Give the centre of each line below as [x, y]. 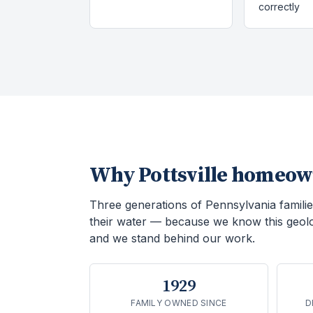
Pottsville [183, 175]
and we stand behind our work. [172, 238]
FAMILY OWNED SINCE [179, 303]
